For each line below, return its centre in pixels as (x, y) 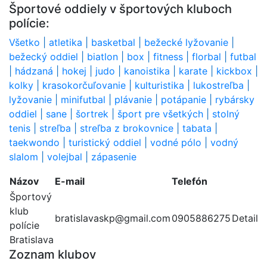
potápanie (184, 100)
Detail (245, 218)
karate (193, 71)
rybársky (235, 100)
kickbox (234, 71)
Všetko (24, 43)
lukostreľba (218, 86)
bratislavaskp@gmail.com (113, 218)
